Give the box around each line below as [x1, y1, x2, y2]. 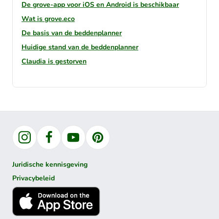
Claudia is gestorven [22, 57, 87, 66]
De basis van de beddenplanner [22, 28, 122, 38]
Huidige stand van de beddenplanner [22, 43, 138, 52]
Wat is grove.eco [22, 14, 75, 24]
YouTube [73, 137, 101, 147]
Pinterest [97, 137, 127, 147]
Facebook [48, 137, 80, 147]
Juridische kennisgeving [12, 160, 88, 170]
